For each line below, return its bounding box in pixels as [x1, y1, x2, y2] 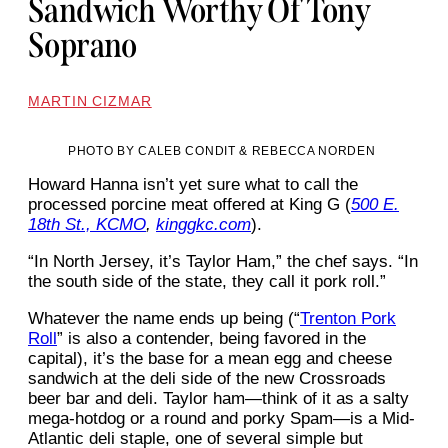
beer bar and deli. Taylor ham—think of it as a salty [28, 389, 409, 409]
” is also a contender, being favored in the [57, 329, 366, 349]
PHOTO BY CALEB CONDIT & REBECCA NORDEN [68, 144, 376, 159]
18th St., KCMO [28, 215, 146, 235]
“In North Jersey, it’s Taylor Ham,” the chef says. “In [28, 252, 418, 272]
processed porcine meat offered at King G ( [28, 195, 351, 215]
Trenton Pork [300, 309, 396, 329]
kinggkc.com [156, 215, 251, 235]
